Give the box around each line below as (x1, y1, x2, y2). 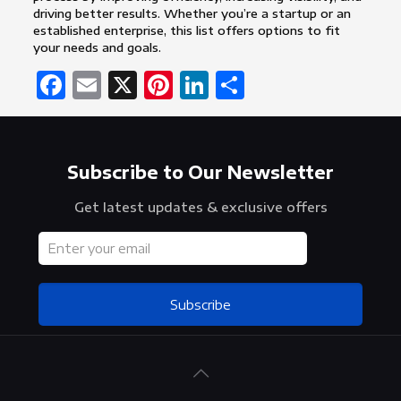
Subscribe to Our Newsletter (67, 161, 334, 183)
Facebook (64, 67, 207, 104)
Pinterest (172, 67, 310, 104)
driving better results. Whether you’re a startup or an (32, 6, 351, 21)
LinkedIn (208, 67, 335, 104)
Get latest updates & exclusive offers (73, 199, 328, 216)
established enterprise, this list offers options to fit (32, 23, 340, 38)
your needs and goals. (32, 40, 161, 55)
